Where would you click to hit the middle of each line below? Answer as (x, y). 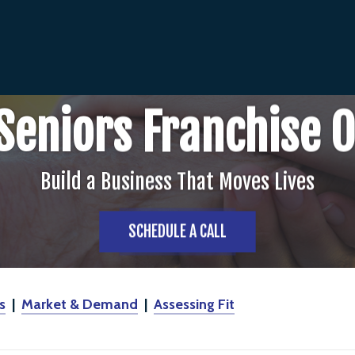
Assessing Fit (194, 304)
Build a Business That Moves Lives (177, 181)
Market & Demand (80, 304)
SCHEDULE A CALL (177, 231)
